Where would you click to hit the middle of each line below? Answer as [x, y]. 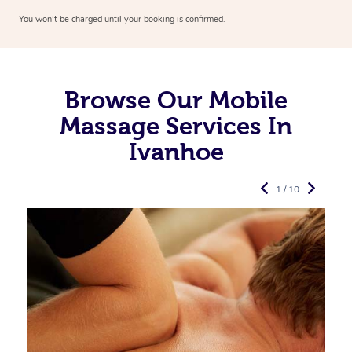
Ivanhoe [176, 152]
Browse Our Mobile [176, 100]
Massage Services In [176, 126]
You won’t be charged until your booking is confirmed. [122, 20]
